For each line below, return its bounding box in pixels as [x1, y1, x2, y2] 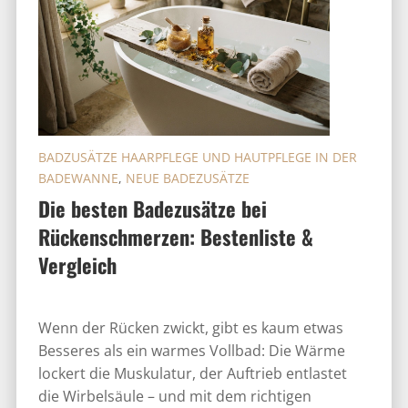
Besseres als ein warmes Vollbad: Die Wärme [37, 340, 345, 361]
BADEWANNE [37, 168, 118, 187]
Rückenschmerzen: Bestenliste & [37, 220, 313, 251]
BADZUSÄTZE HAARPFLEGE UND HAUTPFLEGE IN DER [37, 148, 357, 166]
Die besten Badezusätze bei [37, 192, 267, 223]
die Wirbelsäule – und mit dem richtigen [37, 385, 311, 406]
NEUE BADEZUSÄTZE [125, 168, 250, 187]
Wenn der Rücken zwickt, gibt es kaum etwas [37, 317, 343, 338]
